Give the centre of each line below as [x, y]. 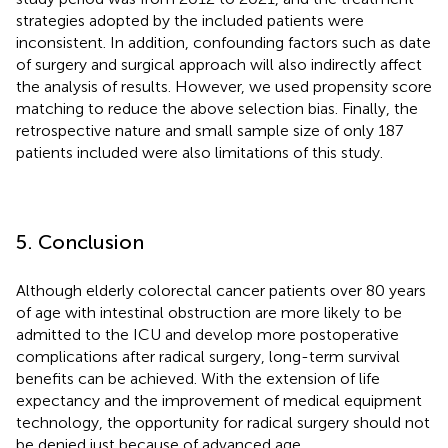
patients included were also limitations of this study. [199, 152]
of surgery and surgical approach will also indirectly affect [219, 64]
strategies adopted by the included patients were [190, 20]
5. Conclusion [80, 241]
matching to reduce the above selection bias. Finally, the [217, 108]
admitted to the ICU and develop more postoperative [207, 334]
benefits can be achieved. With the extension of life [198, 378]
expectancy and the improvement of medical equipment [219, 400]
